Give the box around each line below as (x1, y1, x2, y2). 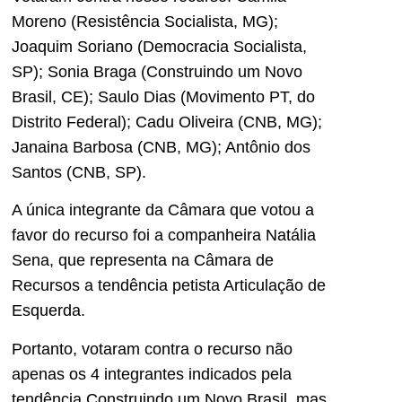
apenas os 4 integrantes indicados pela (12, 364, 292, 383)
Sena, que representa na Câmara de (12, 251, 274, 270)
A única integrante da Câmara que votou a (12, 201, 314, 220)
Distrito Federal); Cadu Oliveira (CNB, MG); (12, 112, 322, 131)
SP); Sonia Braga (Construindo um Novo (12, 62, 302, 81)
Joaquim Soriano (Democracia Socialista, (12, 37, 307, 56)
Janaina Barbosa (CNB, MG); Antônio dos (12, 137, 310, 156)
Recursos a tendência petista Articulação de (12, 276, 326, 295)
